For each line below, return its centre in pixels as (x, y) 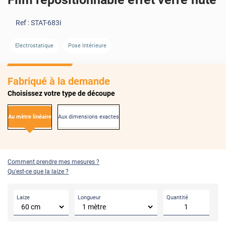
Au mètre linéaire (30, 117)
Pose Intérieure (88, 45)
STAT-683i (46, 22)
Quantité (177, 198)
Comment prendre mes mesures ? (53, 162)
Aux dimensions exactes (89, 117)
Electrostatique (34, 45)
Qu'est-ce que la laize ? (38, 172)
